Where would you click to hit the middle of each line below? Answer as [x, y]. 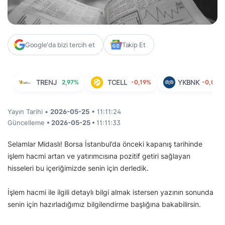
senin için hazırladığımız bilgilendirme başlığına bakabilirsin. [104, 204]
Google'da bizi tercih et [60, 45]
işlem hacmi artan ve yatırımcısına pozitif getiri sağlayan [99, 156]
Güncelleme [27, 123]
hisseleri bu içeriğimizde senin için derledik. [78, 168]
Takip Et [134, 45]
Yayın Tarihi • [29, 112]
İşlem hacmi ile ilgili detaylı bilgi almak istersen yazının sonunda [110, 192]
